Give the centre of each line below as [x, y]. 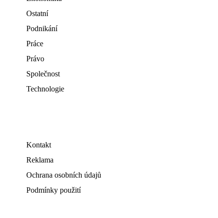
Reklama [40, 160]
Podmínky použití [54, 190]
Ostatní [37, 13]
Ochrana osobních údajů [64, 175]
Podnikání [42, 28]
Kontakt [39, 145]
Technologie [45, 89]
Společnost [43, 74]
